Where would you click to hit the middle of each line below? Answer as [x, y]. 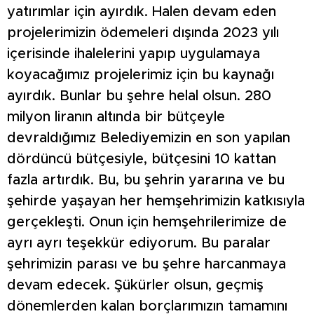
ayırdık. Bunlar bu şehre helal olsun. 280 [139, 96]
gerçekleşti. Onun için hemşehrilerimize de [147, 222]
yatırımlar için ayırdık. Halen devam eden [142, 12]
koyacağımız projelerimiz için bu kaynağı [141, 75]
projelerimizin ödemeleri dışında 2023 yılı [143, 33]
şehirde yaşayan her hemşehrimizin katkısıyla [156, 201]
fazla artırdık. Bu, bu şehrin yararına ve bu [146, 180]
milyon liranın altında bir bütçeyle [116, 117]
